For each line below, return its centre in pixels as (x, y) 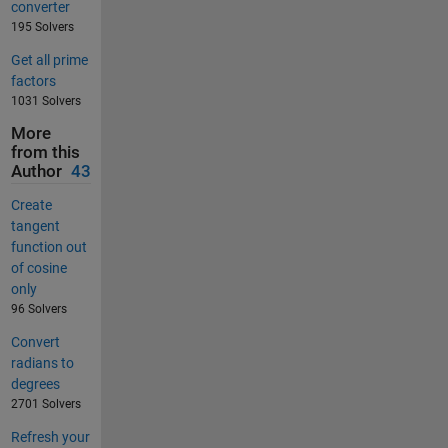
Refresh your (50, 437)
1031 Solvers (45, 100)
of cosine (38, 268)
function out (48, 247)
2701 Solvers (45, 404)
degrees (35, 384)
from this (45, 152)
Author (36, 171)
